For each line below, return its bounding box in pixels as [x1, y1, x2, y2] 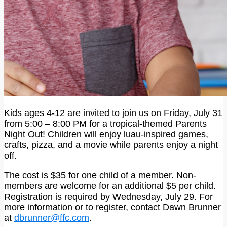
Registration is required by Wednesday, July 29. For [4, 191, 213, 202]
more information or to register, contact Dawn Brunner [4, 202, 221, 212]
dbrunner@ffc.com [14, 212, 89, 223]
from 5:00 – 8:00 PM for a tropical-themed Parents [4, 118, 207, 129]
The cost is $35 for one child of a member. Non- [4, 170, 196, 180]
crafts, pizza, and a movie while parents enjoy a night [4, 139, 218, 150]
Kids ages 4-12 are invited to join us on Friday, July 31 [4, 107, 222, 118]
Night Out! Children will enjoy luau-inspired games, [4, 129, 208, 139]
